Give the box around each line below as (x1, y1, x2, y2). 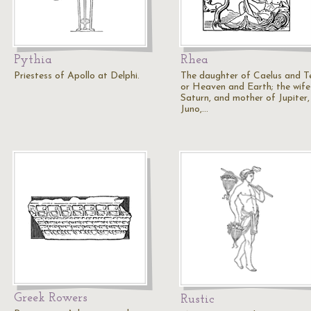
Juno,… (180, 104, 208, 115)
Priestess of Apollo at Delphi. (14, 71, 140, 81)
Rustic (180, 293, 215, 306)
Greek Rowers (14, 292, 87, 305)
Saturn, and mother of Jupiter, (180, 93, 310, 103)
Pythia (14, 53, 52, 67)
